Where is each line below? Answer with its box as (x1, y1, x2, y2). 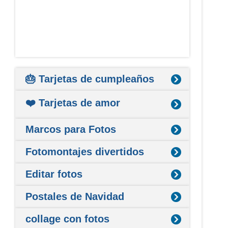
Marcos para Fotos (25, 123, 117, 135)
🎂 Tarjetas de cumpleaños (25, 73, 155, 84)
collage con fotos (25, 213, 110, 224)
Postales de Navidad (25, 190, 125, 202)
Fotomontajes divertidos (25, 146, 145, 157)
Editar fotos (25, 168, 83, 180)
